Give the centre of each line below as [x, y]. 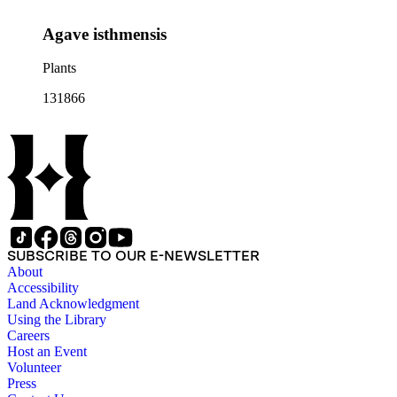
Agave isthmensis [105, 34]
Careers [28, 336]
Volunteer [34, 368]
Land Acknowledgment [73, 304]
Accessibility [43, 288]
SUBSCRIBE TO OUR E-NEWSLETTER [133, 256]
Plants [59, 68]
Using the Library [57, 320]
